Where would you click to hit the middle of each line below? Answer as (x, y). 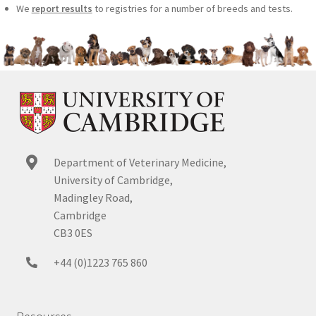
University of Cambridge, (113, 180)
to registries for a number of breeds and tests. (192, 8)
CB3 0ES (73, 233)
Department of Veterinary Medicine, (140, 163)
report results (62, 8)
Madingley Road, (93, 198)
